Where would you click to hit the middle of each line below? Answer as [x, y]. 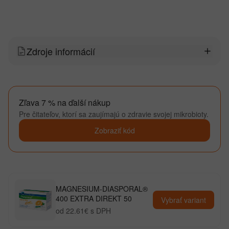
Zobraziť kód [114, 130]
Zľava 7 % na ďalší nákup [65, 102]
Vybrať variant [184, 200]
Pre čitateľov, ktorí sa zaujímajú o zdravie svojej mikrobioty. [114, 114]
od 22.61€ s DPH [83, 211]
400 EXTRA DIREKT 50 [94, 198]
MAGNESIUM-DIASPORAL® [102, 189]
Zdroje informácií [61, 51]
